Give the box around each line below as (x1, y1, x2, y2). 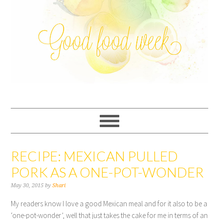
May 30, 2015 (11, 182, 44, 189)
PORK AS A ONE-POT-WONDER (11, 164, 204, 180)
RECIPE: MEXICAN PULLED (11, 148, 178, 164)
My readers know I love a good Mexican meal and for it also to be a (11, 199, 208, 208)
